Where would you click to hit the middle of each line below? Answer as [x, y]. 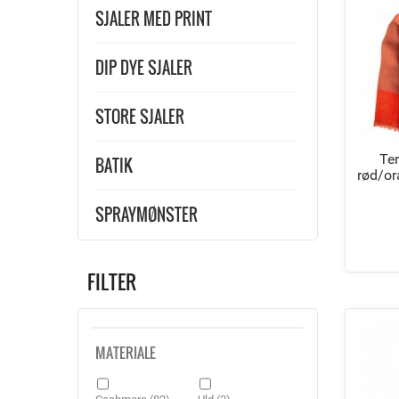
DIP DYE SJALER [144, 68]
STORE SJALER [140, 117]
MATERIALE [126, 353]
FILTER [112, 281]
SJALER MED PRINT [154, 19]
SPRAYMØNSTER [147, 215]
